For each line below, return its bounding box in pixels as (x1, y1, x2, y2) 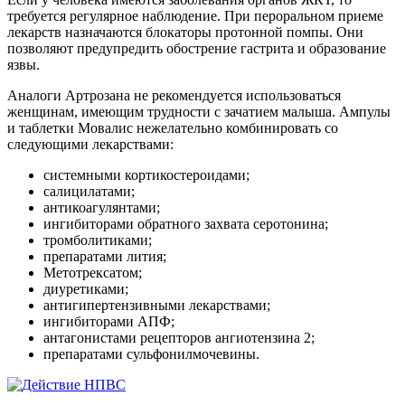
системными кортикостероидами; (43, 167, 250, 184)
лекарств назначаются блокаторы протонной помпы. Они (7, 24, 363, 41)
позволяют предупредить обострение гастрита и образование (7, 41, 386, 57)
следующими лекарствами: (7, 137, 174, 153)
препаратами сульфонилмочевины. (43, 346, 259, 363)
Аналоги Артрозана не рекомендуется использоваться (7, 88, 341, 104)
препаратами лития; (43, 249, 166, 265)
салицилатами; (43, 184, 135, 200)
